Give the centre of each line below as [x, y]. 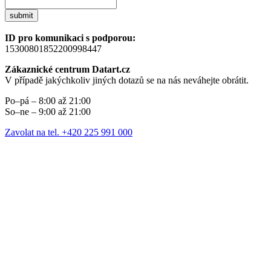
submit [21, 16]
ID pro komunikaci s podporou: [70, 38]
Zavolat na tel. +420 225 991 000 [69, 132]
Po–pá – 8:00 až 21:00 [48, 101]
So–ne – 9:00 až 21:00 [48, 112]
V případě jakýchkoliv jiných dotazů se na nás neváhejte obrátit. [127, 80]
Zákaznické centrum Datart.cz [67, 70]
